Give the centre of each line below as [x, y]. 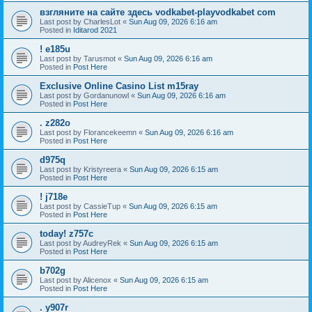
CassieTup [102, 206]
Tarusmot [100, 58]
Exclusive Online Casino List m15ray [119, 86]
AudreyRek [102, 243]
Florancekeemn [110, 132]
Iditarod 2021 [95, 30]
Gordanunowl [106, 95]
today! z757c [67, 233]
